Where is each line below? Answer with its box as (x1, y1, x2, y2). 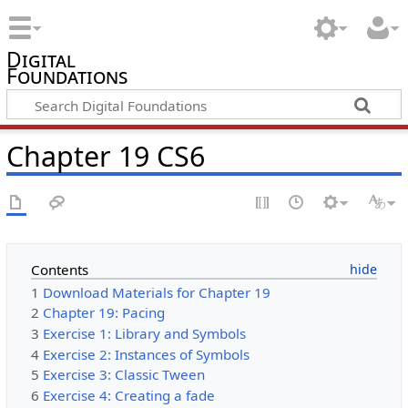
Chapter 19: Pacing (42, 303, 165, 322)
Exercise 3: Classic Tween (42, 365, 205, 384)
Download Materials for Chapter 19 (42, 282, 270, 301)
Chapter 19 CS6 (5, 137, 205, 175)
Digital (5, 46, 76, 74)
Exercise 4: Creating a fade (42, 385, 215, 404)
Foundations (5, 62, 127, 90)
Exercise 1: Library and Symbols (42, 323, 246, 342)
